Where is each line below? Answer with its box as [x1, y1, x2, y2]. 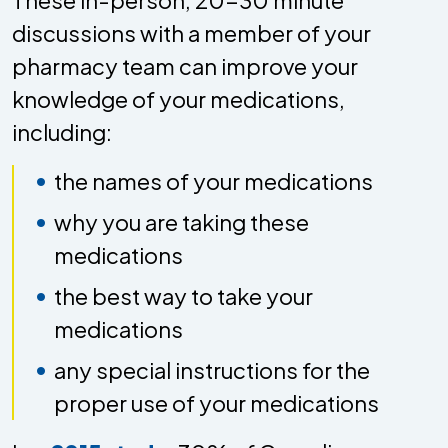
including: [12, 117, 116, 146]
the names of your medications [54, 166, 373, 195]
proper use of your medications [54, 388, 379, 417]
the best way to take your [54, 281, 313, 310]
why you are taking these [54, 207, 309, 236]
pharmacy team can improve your [12, 51, 358, 80]
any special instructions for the [54, 355, 370, 384]
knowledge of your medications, [12, 84, 345, 113]
